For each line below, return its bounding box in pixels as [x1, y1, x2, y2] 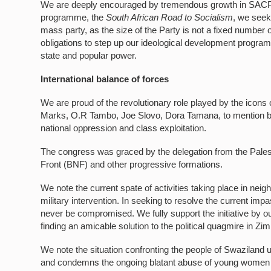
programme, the [41, 12, 106, 22]
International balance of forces [41, 74, 169, 84]
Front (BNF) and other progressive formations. [41, 159, 223, 169]
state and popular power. [41, 50, 137, 60]
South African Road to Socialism [106, 12, 233, 22]
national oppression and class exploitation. [41, 123, 207, 133]
